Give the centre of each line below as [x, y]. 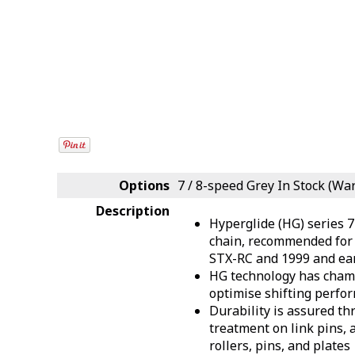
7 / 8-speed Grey [227, 186]
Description [133, 211]
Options [144, 186]
